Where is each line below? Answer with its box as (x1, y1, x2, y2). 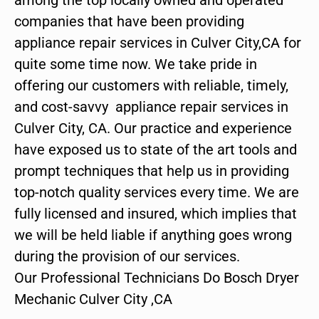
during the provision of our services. (14, 247, 240, 265)
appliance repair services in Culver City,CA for (14, 33, 301, 51)
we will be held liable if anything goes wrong (14, 226, 292, 244)
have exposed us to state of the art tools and (14, 140, 297, 158)
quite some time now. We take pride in (14, 55, 257, 73)
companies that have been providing (14, 12, 248, 30)
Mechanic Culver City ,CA (14, 290, 172, 308)
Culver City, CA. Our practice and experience (14, 119, 292, 137)
